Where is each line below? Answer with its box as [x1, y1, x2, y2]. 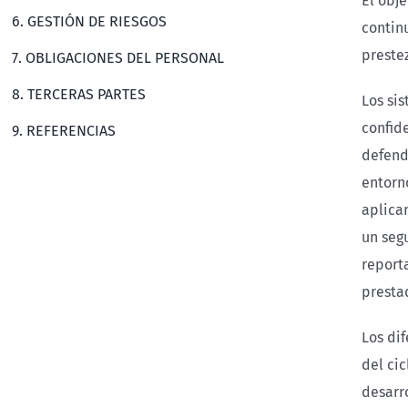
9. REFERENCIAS [12, 122, 117, 139]
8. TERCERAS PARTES [12, 86, 147, 103]
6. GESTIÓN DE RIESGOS [12, 13, 168, 30]
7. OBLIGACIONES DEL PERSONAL [12, 49, 225, 66]
